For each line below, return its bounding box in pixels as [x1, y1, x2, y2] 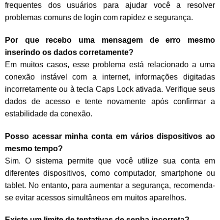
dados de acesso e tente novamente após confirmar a [4, 97, 216, 106]
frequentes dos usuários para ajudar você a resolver [4, 1, 216, 10]
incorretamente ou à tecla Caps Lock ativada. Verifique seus [4, 84, 216, 93]
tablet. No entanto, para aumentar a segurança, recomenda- [4, 181, 216, 190]
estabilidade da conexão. [4, 109, 92, 118]
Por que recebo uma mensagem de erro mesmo [4, 35, 216, 44]
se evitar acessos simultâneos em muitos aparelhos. [4, 193, 186, 202]
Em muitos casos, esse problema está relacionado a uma [4, 60, 216, 69]
